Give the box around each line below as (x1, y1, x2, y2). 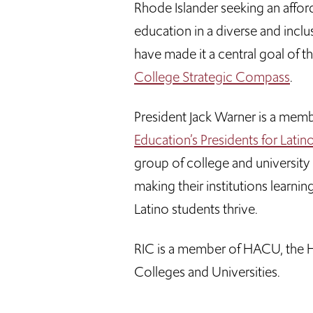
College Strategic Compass (134, 67, 290, 87)
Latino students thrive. (134, 199, 263, 219)
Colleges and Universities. (134, 262, 286, 282)
